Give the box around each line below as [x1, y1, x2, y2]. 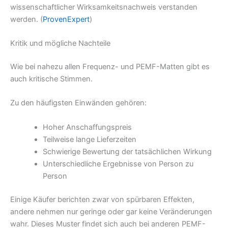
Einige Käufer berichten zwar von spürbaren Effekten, [10, 194, 194, 204]
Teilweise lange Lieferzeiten [42, 134, 136, 144]
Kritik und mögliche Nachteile [10, 39, 110, 48]
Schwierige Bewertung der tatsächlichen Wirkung [42, 147, 212, 156]
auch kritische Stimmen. [10, 74, 93, 84]
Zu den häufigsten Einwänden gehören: [10, 98, 147, 108]
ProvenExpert [43, 14, 90, 24]
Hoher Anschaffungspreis [42, 122, 132, 132]
